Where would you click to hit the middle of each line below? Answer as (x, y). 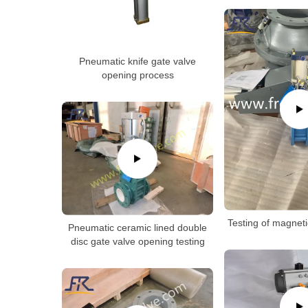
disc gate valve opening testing (137, 241)
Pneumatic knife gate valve (137, 61)
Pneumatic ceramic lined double (137, 227)
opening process (137, 75)
